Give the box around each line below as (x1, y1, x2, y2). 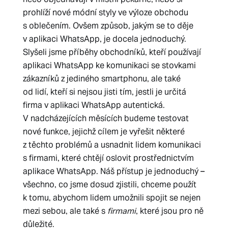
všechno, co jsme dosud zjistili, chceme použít (22, 179, 196, 190)
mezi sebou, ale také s (22, 206, 107, 216)
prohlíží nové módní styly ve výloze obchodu (22, 7, 188, 18)
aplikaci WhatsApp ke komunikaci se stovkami (22, 60, 196, 71)
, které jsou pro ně (135, 206, 204, 216)
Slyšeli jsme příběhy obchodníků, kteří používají (22, 47, 201, 58)
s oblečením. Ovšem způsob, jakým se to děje (22, 20, 193, 31)
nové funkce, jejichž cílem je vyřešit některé (22, 126, 185, 137)
